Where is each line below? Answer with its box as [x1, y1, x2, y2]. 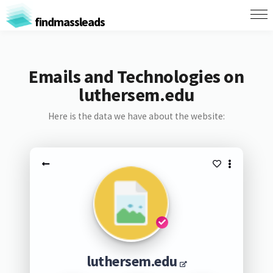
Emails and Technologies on [29, 65, 244, 88]
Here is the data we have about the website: [48, 110, 225, 122]
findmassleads [32, 13, 105, 29]
